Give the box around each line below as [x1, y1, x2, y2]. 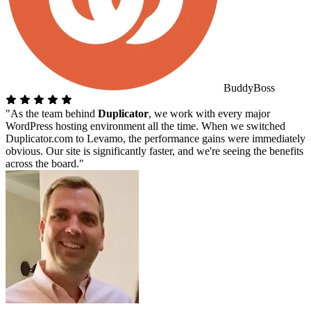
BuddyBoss [221, 81, 275, 94]
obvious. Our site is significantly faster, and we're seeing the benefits [6, 144, 303, 157]
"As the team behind [6, 107, 98, 119]
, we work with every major [149, 107, 270, 119]
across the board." [6, 157, 84, 169]
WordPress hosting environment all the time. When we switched [6, 119, 285, 132]
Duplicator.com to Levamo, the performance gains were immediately [6, 132, 305, 144]
